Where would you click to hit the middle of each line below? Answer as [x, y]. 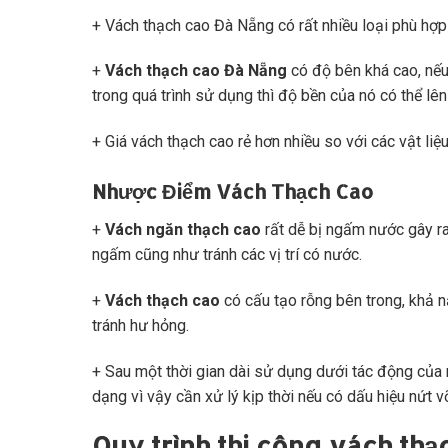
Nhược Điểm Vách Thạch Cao [232, 190]
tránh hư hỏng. [140, 325]
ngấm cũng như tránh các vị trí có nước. [227, 254]
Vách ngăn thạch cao [183, 229]
